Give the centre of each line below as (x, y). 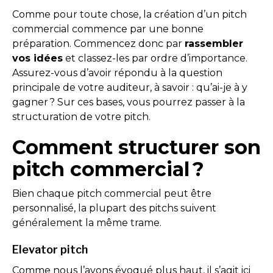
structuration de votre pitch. (83, 117)
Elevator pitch (50, 250)
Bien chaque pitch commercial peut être (112, 193)
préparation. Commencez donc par (98, 44)
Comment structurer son (136, 147)
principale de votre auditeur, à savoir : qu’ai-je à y (130, 87)
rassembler (214, 44)
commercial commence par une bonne (108, 29)
